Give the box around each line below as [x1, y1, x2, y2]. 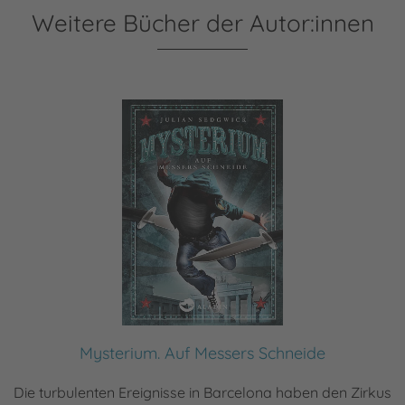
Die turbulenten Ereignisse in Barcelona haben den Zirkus [14, 382, 391, 401]
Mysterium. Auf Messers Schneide [80, 342, 325, 363]
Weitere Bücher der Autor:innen [31, 7, 374, 38]
